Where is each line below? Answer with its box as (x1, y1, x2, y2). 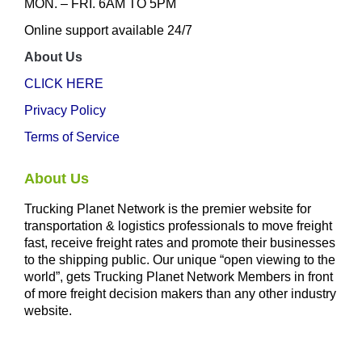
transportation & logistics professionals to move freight (24, 219, 332, 233)
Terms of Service (24, 130, 120, 144)
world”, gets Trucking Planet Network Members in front (24, 270, 333, 284)
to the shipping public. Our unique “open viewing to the (24, 253, 335, 267)
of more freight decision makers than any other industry (24, 287, 336, 301)
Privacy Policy (24, 103, 106, 117)
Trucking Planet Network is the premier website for (24, 202, 311, 216)
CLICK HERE (24, 77, 103, 90)
